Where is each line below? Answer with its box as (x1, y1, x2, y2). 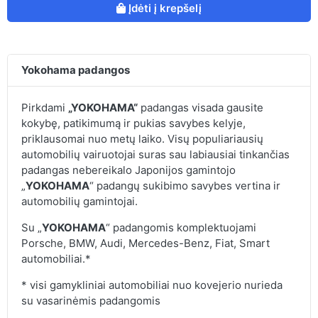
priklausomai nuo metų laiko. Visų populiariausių (21, 131, 263, 146)
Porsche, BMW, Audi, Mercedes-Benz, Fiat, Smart (21, 236, 270, 250)
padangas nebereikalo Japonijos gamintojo (21, 163, 236, 177)
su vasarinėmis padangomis (21, 293, 160, 307)
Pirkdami (21, 100, 68, 114)
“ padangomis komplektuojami (105, 220, 256, 234)
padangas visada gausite (137, 100, 263, 114)
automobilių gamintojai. (21, 194, 138, 208)
